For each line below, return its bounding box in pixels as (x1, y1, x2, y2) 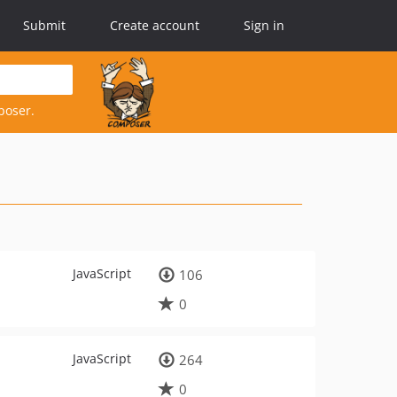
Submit (23, 17, 66, 34)
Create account (110, 17, 199, 34)
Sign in (244, 17, 284, 34)
